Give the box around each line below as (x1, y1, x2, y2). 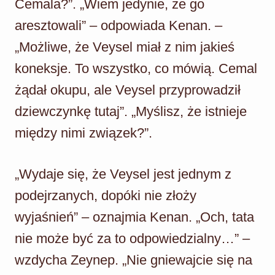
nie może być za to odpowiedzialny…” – (15, 230, 250, 246)
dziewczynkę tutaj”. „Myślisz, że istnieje (15, 103, 247, 119)
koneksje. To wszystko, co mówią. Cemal (15, 60, 257, 76)
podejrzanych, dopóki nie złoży (15, 187, 196, 203)
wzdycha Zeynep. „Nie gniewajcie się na (15, 252, 252, 268)
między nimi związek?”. (15, 125, 152, 141)
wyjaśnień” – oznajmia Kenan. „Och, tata (15, 209, 254, 225)
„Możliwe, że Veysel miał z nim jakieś (15, 39, 234, 55)
